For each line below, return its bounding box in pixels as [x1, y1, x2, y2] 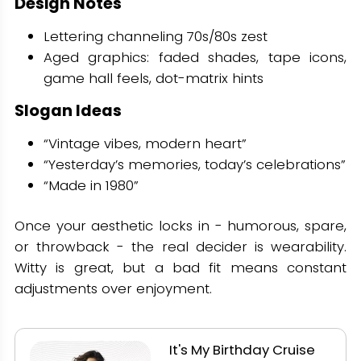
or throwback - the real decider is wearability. [14, 237, 347, 257]
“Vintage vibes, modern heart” [43, 134, 247, 154]
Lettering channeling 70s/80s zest [43, 27, 268, 47]
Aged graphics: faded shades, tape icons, [43, 48, 347, 68]
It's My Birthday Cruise [169, 339, 316, 359]
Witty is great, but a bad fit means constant [14, 258, 347, 278]
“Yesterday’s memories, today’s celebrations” [43, 155, 346, 175]
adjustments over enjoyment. [14, 279, 212, 299]
